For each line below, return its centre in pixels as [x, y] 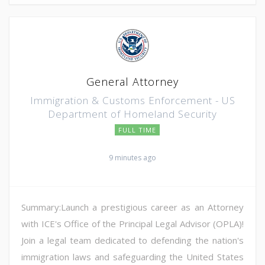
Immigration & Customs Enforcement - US [132, 100]
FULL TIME [137, 130]
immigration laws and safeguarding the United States [132, 256]
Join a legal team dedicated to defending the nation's [132, 240]
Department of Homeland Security [132, 114]
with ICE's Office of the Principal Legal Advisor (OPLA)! [132, 223]
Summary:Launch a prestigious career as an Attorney [132, 207]
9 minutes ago [132, 157]
